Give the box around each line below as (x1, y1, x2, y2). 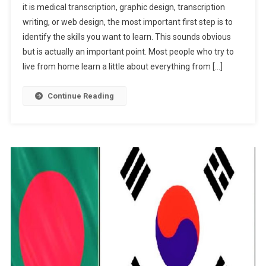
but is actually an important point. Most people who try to (22, 46, 234, 56)
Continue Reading (47, 91, 114, 100)
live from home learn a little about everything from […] (22, 61, 223, 71)
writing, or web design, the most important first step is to (22, 17, 233, 27)
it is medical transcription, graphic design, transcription (22, 2, 225, 12)
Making (186, 4, 212, 14)
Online (186, 31, 208, 41)
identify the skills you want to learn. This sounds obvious (22, 31, 231, 42)
